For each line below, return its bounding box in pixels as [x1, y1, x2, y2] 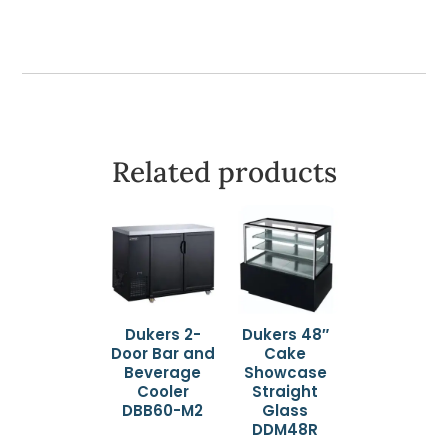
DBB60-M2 [122, 400, 204, 422]
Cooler [136, 381, 189, 403]
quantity [66, 15, 137, 39]
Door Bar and [110, 343, 215, 365]
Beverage [124, 362, 202, 384]
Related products [111, 153, 337, 190]
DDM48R [252, 419, 319, 441]
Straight [252, 381, 319, 403]
